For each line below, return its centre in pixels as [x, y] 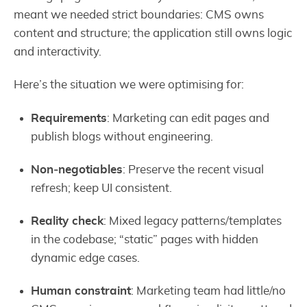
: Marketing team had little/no [209, 291]
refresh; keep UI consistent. [102, 188]
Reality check [67, 221]
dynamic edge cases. [86, 258]
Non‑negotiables [77, 169]
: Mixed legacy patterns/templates [193, 221]
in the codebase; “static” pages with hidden [145, 239]
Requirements [69, 118]
